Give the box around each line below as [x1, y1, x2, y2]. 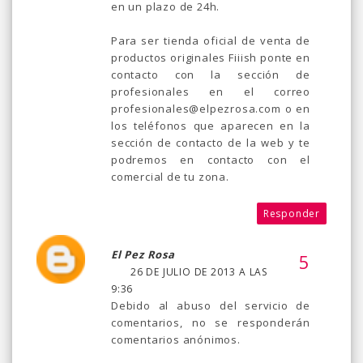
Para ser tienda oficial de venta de [111, 33, 310, 49]
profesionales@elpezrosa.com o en [111, 101, 310, 117]
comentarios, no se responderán [111, 315, 310, 331]
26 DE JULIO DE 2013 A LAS [130, 265, 268, 280]
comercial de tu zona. [111, 169, 229, 185]
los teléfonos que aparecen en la [111, 118, 310, 134]
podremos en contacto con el [111, 152, 310, 168]
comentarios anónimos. [111, 332, 241, 348]
